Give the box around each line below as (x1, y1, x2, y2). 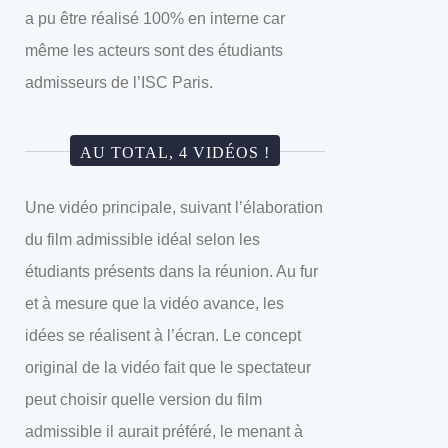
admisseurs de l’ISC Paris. (25, 74, 213, 91)
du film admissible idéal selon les (25, 231, 260, 248)
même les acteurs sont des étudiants (25, 42, 283, 59)
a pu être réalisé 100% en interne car (25, 10, 285, 27)
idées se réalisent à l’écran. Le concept (25, 327, 301, 344)
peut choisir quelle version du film (25, 391, 262, 408)
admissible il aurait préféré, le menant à (25, 423, 303, 440)
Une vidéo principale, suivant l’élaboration (25, 199, 323, 216)
